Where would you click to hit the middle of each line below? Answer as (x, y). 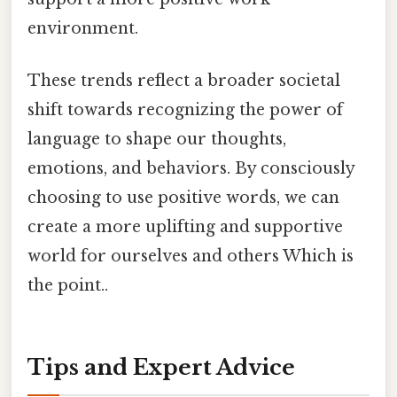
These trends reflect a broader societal (184, 81)
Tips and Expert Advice (161, 368)
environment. (83, 29)
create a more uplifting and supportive (185, 227)
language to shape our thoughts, (157, 140)
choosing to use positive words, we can (183, 198)
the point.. (68, 286)
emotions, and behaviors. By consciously (191, 169)
